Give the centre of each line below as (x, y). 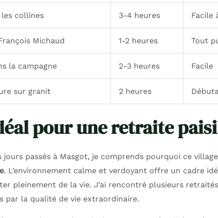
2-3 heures (139, 66)
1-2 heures (138, 41)
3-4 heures (139, 16)
